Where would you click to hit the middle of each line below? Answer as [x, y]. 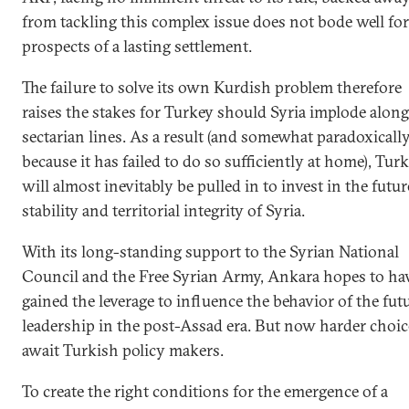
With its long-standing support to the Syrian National [210, 252]
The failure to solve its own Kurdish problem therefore [212, 88]
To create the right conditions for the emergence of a [205, 392]
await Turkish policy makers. [123, 351]
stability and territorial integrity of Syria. [163, 211]
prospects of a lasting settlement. [137, 47]
